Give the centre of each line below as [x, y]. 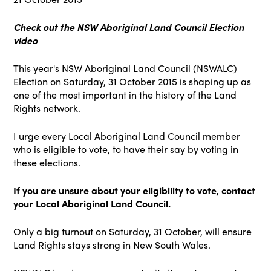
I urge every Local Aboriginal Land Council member [127, 136]
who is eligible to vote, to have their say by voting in [126, 149]
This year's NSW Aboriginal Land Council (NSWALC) [126, 68]
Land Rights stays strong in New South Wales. [112, 245]
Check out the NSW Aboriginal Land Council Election [129, 27]
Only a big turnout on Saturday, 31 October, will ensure [133, 232]
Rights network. [47, 108]
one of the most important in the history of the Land [125, 95]
